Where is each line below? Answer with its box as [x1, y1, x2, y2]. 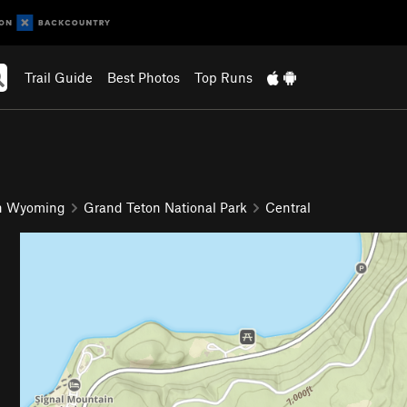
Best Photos [106, 69, 180, 85]
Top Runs [194, 69, 253, 85]
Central [265, 198, 311, 215]
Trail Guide [24, 69, 93, 85]
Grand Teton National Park [84, 198, 247, 215]
